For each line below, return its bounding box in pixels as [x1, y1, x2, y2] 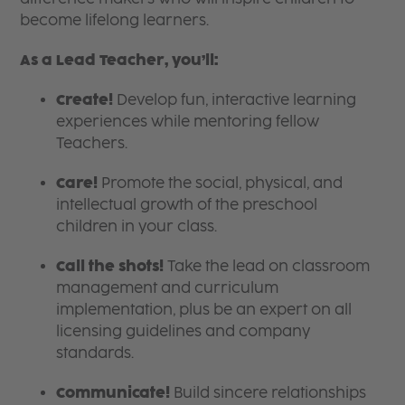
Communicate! [56, 383, 171, 401]
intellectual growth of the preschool [56, 195, 318, 213]
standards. [56, 344, 135, 362]
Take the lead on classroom [164, 257, 371, 275]
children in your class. [56, 217, 221, 235]
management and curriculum [56, 278, 279, 297]
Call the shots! [56, 257, 165, 275]
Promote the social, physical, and [98, 174, 344, 192]
